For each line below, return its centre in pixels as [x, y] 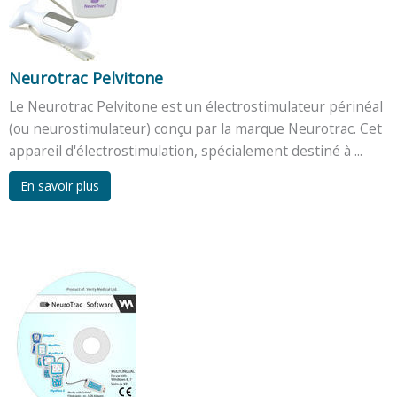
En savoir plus [60, 185]
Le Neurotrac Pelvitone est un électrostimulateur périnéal [196, 106]
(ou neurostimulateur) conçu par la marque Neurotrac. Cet [195, 128]
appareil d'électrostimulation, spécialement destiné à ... [186, 150]
